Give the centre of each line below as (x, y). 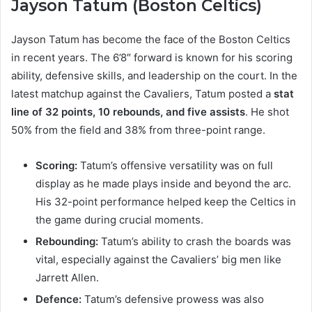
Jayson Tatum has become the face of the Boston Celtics (151, 40)
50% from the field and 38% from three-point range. (138, 130)
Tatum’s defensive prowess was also (173, 299)
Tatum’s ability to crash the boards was (195, 242)
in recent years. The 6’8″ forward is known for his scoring (152, 58)
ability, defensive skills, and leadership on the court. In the (154, 76)
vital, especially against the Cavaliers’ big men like (158, 260)
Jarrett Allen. (67, 278)
